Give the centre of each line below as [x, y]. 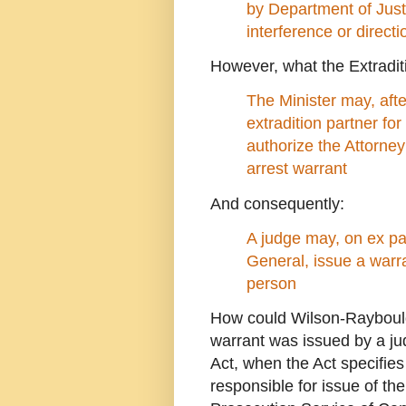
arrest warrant [299, 169]
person [271, 283]
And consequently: [277, 203]
